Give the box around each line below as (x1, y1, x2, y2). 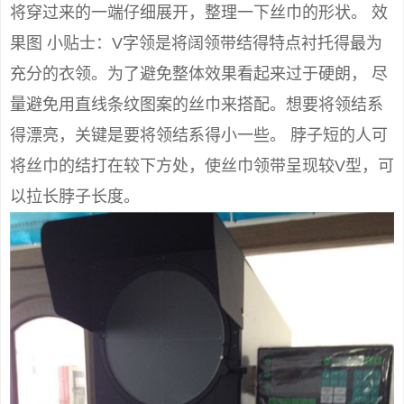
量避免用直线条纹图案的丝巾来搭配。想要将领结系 (10, 95, 383, 114)
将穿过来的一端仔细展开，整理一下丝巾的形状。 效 (10, 3, 388, 22)
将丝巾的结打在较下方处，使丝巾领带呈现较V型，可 (10, 156, 394, 175)
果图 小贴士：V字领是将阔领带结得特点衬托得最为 (10, 33, 382, 52)
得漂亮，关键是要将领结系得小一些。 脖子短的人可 (10, 125, 388, 144)
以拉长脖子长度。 (10, 187, 140, 206)
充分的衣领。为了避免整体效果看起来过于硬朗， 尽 (10, 64, 388, 83)
